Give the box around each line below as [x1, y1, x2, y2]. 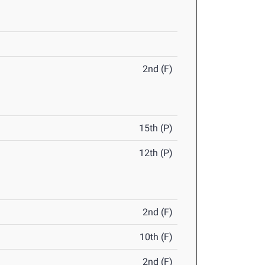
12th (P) [139, 147, 173, 159]
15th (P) [139, 122, 173, 134]
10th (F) [140, 231, 173, 243]
